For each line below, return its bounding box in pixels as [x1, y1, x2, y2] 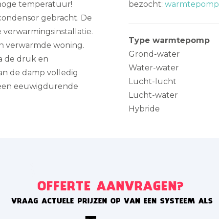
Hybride [129, 104, 160, 113]
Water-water [129, 63, 179, 72]
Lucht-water [129, 90, 178, 100]
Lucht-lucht [129, 77, 177, 86]
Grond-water [129, 49, 180, 59]
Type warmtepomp [129, 36, 210, 45]
